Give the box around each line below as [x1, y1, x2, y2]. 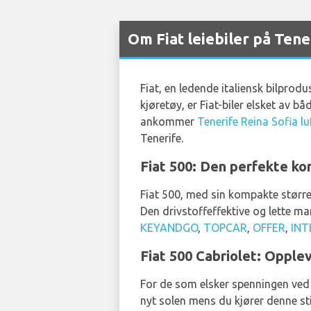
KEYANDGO [140, 221, 198, 234]
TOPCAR [203, 221, 247, 234]
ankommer [140, 115, 197, 128]
